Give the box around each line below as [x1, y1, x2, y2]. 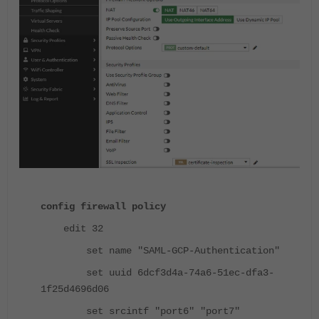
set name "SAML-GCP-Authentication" [41, 245, 280, 257]
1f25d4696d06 [41, 283, 109, 296]
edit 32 [41, 223, 103, 235]
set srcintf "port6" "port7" [41, 305, 240, 318]
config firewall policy [41, 201, 166, 213]
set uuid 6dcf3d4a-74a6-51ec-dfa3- [41, 267, 274, 279]
